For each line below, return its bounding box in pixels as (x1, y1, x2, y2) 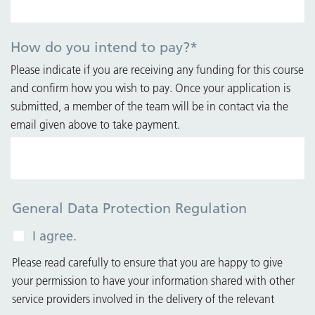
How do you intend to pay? (11, 38, 190, 56)
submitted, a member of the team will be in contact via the (11, 98, 288, 113)
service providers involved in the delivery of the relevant (12, 291, 274, 306)
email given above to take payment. (11, 117, 180, 131)
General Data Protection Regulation (12, 199, 247, 217)
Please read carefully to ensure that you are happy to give (12, 255, 283, 269)
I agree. (32, 227, 77, 244)
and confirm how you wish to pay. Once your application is (11, 80, 290, 95)
